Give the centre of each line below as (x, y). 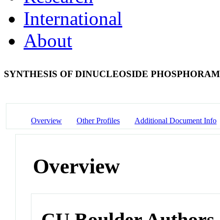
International (73, 18)
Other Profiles (98, 120)
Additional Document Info (176, 120)
